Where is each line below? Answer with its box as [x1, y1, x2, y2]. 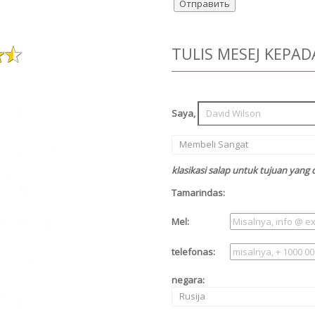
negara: [172, 273, 205, 286]
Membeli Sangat [179, 138, 248, 151]
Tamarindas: [172, 186, 225, 199]
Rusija [179, 290, 205, 303]
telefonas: [172, 245, 215, 258]
